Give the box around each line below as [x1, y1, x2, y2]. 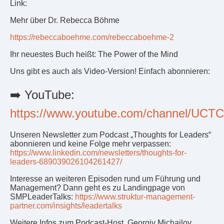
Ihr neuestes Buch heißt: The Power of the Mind [10, 50, 178, 59]
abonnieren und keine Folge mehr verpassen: [10, 139, 171, 148]
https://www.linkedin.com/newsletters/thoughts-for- [10, 148, 186, 157]
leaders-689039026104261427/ [10, 157, 122, 166]
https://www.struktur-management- [75, 192, 195, 201]
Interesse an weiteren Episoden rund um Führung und [10, 174, 200, 183]
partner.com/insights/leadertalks [10, 201, 122, 210]
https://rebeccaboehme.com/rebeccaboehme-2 [10, 33, 174, 42]
